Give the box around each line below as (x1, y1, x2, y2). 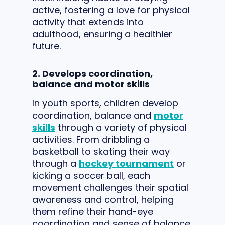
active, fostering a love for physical (32, 4, 190, 16)
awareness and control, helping (32, 193, 174, 206)
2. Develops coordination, (32, 67, 153, 80)
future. (32, 40, 61, 52)
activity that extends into (32, 16, 144, 28)
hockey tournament (79, 157, 174, 170)
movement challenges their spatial (32, 181, 188, 194)
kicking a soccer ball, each (32, 169, 150, 182)
